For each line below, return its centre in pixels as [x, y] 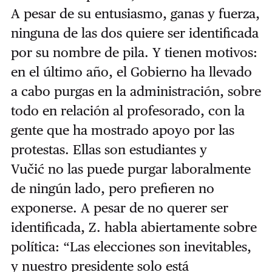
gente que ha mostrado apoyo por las [122, 130]
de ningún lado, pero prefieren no [112, 188]
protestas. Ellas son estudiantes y [109, 149]
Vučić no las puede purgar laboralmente [131, 168]
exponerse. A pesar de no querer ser [119, 207]
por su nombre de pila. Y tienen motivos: [134, 52]
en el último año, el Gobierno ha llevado [131, 71]
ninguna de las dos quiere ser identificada [134, 32]
